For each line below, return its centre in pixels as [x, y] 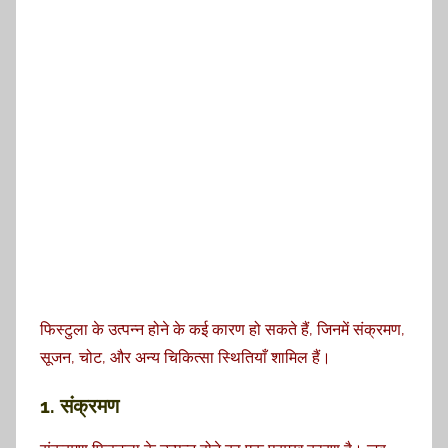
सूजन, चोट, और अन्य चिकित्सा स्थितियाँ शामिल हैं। [185, 357]
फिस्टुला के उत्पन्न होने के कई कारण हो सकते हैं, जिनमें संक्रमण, [222, 329]
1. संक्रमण [79, 405]
